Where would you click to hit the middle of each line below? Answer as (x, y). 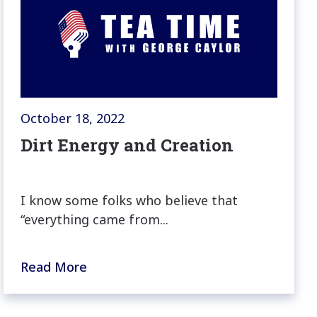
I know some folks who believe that (129, 201)
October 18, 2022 (73, 119)
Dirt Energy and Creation (127, 145)
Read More (54, 267)
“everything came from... (95, 220)
